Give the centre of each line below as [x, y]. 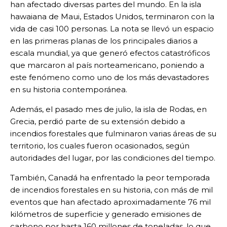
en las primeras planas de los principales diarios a [104, 41]
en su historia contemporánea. [69, 89]
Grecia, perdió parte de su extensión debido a [98, 121]
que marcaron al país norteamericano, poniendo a [107, 65]
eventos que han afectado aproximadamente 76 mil [110, 202]
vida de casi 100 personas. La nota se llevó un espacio [112, 28]
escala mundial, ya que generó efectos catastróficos [110, 53]
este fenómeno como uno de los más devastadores [109, 77]
